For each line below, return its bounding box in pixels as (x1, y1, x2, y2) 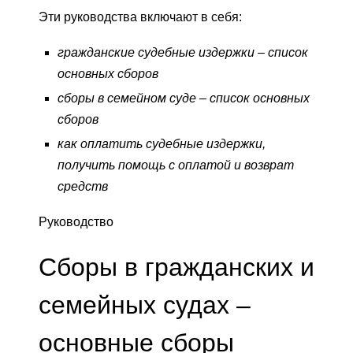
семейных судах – (39, 291, 251, 320)
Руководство (39, 215, 113, 229)
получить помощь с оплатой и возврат (58, 158, 294, 173)
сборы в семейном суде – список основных (58, 91, 310, 106)
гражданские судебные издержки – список (58, 46, 308, 60)
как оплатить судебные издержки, (58, 137, 266, 151)
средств (58, 180, 108, 194)
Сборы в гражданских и (39, 253, 314, 282)
